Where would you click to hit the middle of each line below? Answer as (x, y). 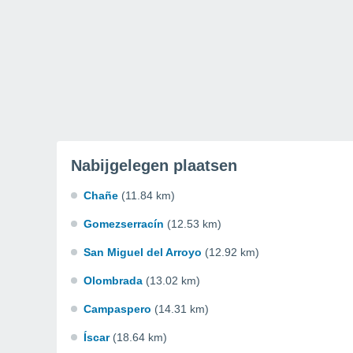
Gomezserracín (124, 224)
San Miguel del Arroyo (143, 252)
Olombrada (113, 281)
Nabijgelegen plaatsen (154, 165)
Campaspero (117, 309)
